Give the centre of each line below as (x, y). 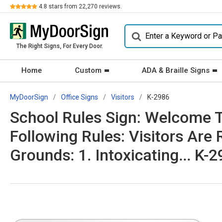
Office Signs (80, 97)
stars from (63, 6)
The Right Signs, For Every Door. (59, 46)
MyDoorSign (29, 97)
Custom (88, 70)
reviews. (110, 6)
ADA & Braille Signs (176, 70)
